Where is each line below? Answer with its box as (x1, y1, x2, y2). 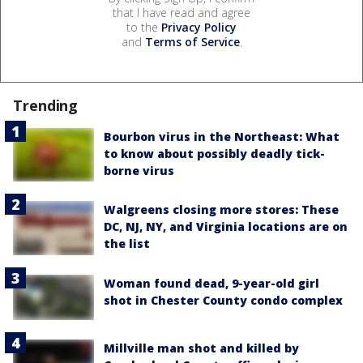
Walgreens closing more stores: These (104, 202, 339, 218)
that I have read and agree (113, 4, 250, 20)
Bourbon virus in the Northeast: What (104, 128, 340, 144)
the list (104, 236, 150, 252)
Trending (13, 95, 79, 115)
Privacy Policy (161, 19, 237, 35)
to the (126, 19, 161, 35)
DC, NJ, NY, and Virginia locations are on (104, 219, 348, 235)
